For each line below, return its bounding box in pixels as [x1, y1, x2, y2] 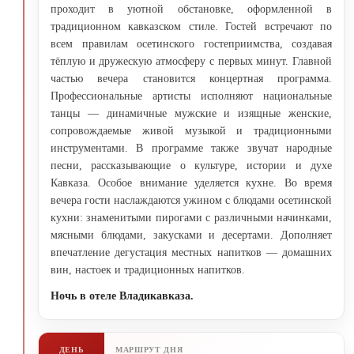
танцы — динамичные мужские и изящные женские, [51, 107, 332, 119]
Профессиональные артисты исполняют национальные [51, 89, 332, 102]
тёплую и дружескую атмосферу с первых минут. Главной [51, 55, 332, 67]
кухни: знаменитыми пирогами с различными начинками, [51, 211, 332, 224]
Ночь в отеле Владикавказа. [51, 289, 194, 302]
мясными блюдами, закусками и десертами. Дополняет [51, 228, 332, 241]
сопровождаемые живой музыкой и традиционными [51, 124, 332, 137]
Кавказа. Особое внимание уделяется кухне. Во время [51, 176, 332, 189]
